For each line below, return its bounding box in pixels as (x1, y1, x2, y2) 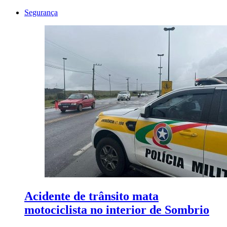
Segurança (24, 8, 58, 17)
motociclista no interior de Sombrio (24, 203, 209, 217)
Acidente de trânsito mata (24, 190, 159, 203)
